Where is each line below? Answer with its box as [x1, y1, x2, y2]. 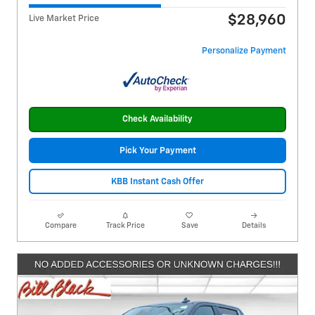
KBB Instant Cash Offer [111, 176, 204, 186]
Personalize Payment [202, 46, 286, 56]
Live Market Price [29, 13, 99, 23]
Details [242, 222, 266, 230]
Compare [45, 222, 77, 230]
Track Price [105, 222, 145, 230]
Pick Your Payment [119, 146, 196, 155]
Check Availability [122, 115, 193, 124]
